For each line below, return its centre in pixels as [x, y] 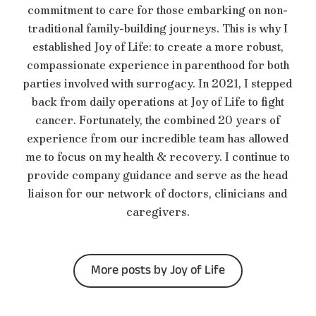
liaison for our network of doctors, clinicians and [158, 194]
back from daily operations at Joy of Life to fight [158, 102]
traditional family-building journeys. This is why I [158, 29]
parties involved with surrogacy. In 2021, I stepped [158, 84]
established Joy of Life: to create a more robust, [158, 47]
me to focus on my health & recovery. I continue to [158, 157]
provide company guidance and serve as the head [158, 175]
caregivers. [158, 212]
